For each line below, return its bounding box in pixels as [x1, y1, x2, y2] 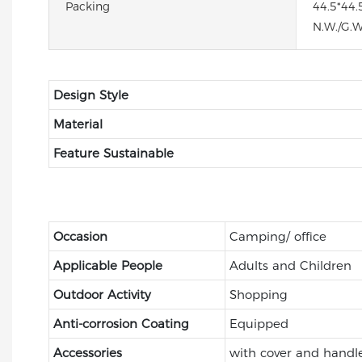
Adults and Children [229, 257, 351, 273]
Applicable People [53, 257, 162, 273]
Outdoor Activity [53, 286, 151, 302]
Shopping [229, 286, 288, 302]
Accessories [53, 344, 122, 360]
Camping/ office [229, 228, 330, 244]
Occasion [53, 228, 107, 244]
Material [53, 116, 103, 132]
